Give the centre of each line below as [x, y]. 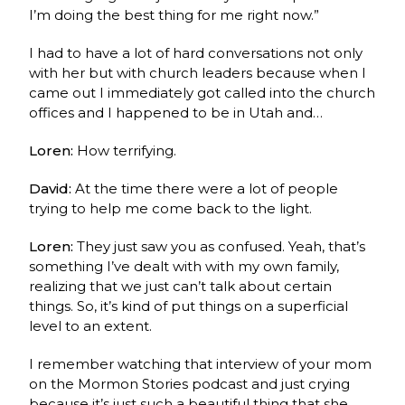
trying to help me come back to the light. [171, 208]
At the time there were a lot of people [207, 188]
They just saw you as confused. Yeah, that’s [221, 246]
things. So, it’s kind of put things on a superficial [189, 306]
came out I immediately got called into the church [202, 92]
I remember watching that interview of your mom [201, 363]
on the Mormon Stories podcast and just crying [190, 383]
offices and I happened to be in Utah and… [176, 112]
